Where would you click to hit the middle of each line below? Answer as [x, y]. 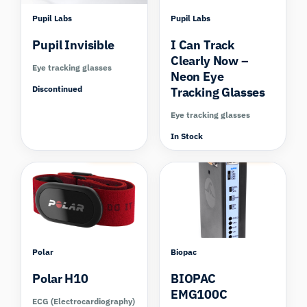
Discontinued [58, 88]
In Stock [187, 136]
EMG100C [199, 295]
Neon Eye [197, 76]
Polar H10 [60, 279]
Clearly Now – [210, 60]
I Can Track [203, 45]
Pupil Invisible [73, 45]
